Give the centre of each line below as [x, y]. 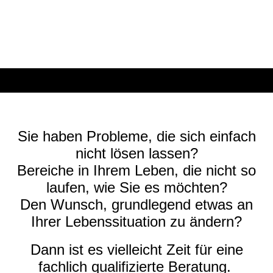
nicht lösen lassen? [136, 153]
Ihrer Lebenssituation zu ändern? [136, 222]
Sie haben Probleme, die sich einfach [136, 136]
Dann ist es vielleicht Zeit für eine [136, 250]
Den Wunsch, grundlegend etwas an [136, 204]
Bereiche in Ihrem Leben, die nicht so [136, 170]
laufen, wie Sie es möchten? [136, 187]
